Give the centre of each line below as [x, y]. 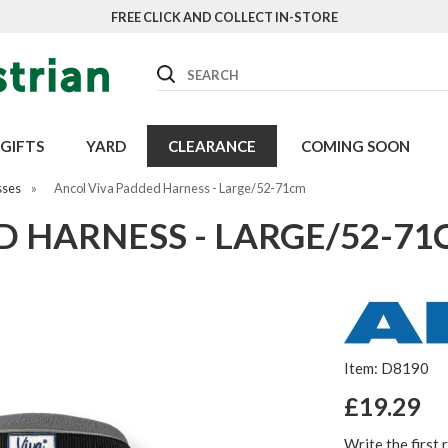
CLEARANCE [211, 146]
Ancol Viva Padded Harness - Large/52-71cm [179, 188]
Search [178, 69]
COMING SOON [355, 146]
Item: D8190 [386, 368]
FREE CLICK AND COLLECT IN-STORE [224, 17]
